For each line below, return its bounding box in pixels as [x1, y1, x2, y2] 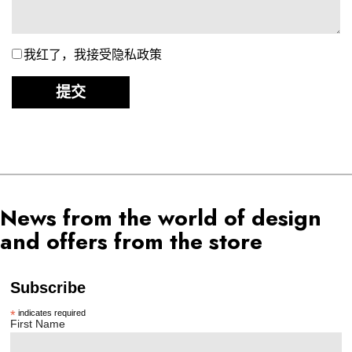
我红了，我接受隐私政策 [24, 45, 162, 64]
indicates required [16, 307, 86, 317]
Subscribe [10, 278, 86, 296]
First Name [10, 317, 66, 330]
